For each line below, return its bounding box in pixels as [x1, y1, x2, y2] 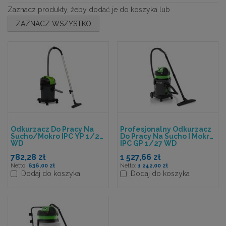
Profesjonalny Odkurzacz [120, 125, 211, 133]
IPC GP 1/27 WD [120, 139, 177, 147]
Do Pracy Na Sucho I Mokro [120, 132, 214, 140]
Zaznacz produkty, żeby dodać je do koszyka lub [8, 6, 170, 14]
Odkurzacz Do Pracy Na [11, 125, 94, 133]
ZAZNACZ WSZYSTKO [16, 19, 91, 28]
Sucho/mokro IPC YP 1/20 [11, 132, 104, 140]
